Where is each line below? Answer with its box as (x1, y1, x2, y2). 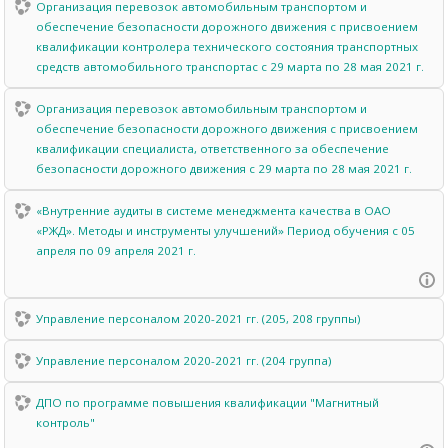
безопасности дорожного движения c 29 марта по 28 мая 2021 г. (36, 161, 413, 176)
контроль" (36, 415, 96, 430)
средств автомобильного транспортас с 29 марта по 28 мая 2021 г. (36, 59, 425, 74)
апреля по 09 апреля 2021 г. (36, 243, 197, 258)
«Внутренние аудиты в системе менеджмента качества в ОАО (36, 203, 392, 218)
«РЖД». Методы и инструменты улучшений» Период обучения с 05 (36, 223, 416, 238)
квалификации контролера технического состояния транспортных (36, 39, 419, 54)
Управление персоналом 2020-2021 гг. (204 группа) (36, 353, 332, 368)
